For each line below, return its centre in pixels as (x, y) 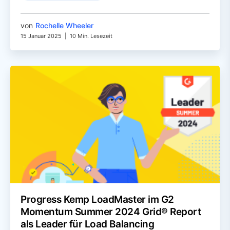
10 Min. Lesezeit (91, 36)
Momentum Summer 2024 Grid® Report (111, 212)
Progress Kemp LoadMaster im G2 (97, 200)
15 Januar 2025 (41, 36)
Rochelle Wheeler (64, 25)
